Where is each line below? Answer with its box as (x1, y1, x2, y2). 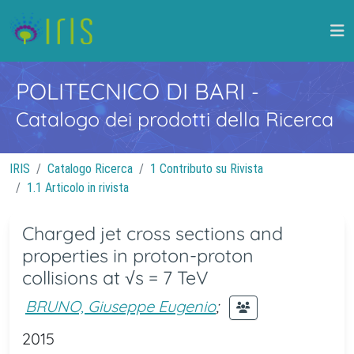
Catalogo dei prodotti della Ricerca (16, 107, 333, 131)
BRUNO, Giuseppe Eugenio (25, 296, 216, 316)
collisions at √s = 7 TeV (22, 266, 209, 289)
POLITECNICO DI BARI (16, 77, 251, 105)
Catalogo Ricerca (47, 161, 133, 176)
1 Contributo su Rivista (150, 161, 263, 176)
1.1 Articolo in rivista (27, 180, 129, 195)
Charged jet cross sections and (22, 222, 283, 245)
